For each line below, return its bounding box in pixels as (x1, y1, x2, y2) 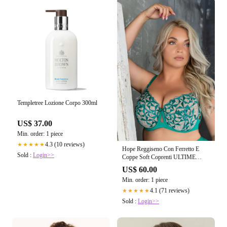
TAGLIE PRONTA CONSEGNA (122, 161, 205, 169)
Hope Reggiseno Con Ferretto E (122, 145, 199, 153)
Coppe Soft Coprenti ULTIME (122, 153, 196, 161)
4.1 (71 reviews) (150, 186, 190, 194)
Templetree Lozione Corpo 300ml (17, 99, 97, 107)
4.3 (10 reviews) (45, 141, 85, 148)
